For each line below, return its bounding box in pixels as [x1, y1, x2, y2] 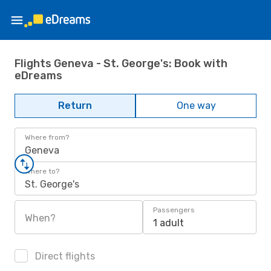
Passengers [153, 206, 195, 214]
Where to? [25, 167, 59, 175]
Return [58, 100, 92, 111]
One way [176, 100, 216, 111]
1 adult [153, 217, 184, 229]
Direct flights [33, 250, 95, 262]
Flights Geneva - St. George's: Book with [15, 56, 227, 70]
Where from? [25, 133, 69, 142]
